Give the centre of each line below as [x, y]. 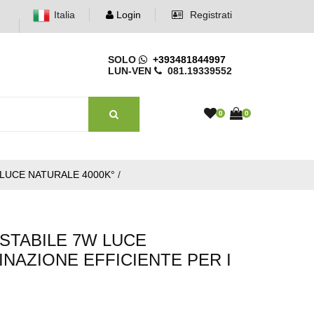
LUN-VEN [131, 71]
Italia [64, 15]
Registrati [210, 15]
